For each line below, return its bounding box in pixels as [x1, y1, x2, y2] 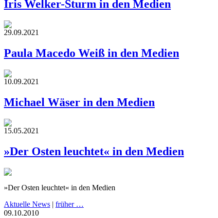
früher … [55, 200, 84, 208]
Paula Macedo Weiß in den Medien [4, 47, 179, 60]
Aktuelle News [4, 200, 50, 208]
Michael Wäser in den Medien [4, 96, 155, 109]
